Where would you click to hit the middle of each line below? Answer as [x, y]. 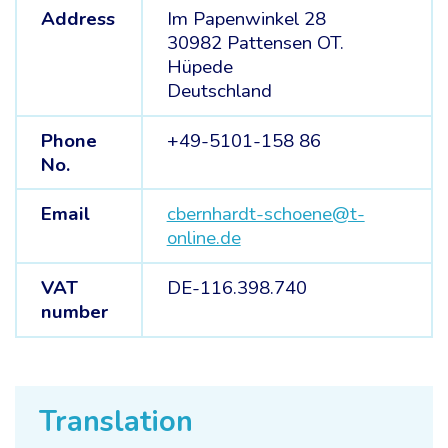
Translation [116, 421]
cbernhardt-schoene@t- [265, 214]
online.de [203, 238]
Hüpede [199, 67]
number [74, 311]
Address [77, 19]
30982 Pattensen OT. [255, 43]
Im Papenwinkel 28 [246, 19]
